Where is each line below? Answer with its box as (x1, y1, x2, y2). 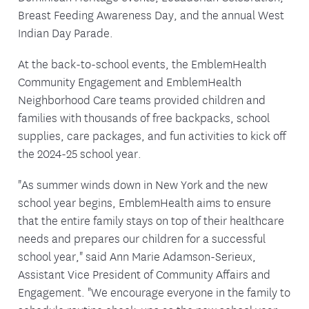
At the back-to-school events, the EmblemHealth (18, 54, 266, 72)
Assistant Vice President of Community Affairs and (18, 264, 270, 282)
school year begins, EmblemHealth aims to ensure (18, 192, 271, 210)
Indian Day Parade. (18, 23, 113, 41)
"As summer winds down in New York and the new (18, 175, 268, 192)
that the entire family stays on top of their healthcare (18, 210, 284, 228)
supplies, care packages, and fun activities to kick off (18, 126, 286, 143)
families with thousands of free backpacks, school (18, 108, 270, 126)
